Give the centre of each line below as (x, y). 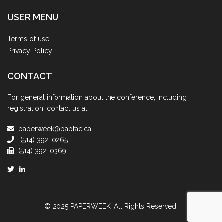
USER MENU (33, 17)
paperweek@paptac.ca (55, 129)
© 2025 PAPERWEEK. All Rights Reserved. (111, 206)
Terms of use (28, 39)
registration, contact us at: (48, 108)
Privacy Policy (30, 51)
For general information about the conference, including (97, 97)
